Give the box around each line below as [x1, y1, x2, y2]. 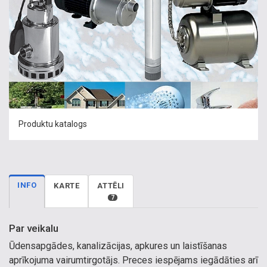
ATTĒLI [97, 181, 125, 190]
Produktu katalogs [18, 119, 87, 129]
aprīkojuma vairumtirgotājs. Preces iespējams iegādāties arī [9, 254, 258, 266]
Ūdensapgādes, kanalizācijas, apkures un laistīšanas [9, 240, 227, 252]
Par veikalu [9, 222, 58, 234]
